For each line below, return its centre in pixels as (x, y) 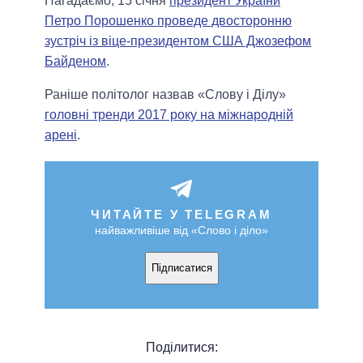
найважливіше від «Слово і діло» (181, 230)
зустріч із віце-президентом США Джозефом (178, 41)
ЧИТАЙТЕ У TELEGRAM (181, 214)
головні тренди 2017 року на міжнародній (169, 114)
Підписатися (181, 268)
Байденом (75, 61)
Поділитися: (181, 347)
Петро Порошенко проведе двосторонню (168, 20)
